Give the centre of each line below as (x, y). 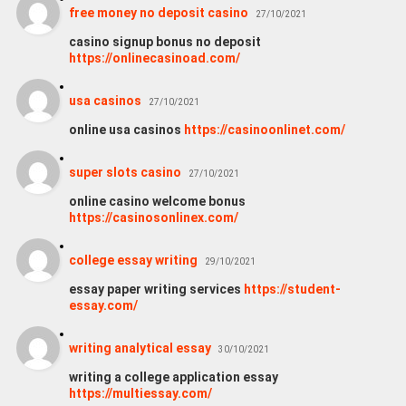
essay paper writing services (156, 289)
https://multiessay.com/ (140, 393)
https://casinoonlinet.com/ (264, 129)
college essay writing (133, 260)
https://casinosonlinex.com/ (153, 217)
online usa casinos (126, 129)
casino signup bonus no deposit (164, 41)
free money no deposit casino (158, 12)
